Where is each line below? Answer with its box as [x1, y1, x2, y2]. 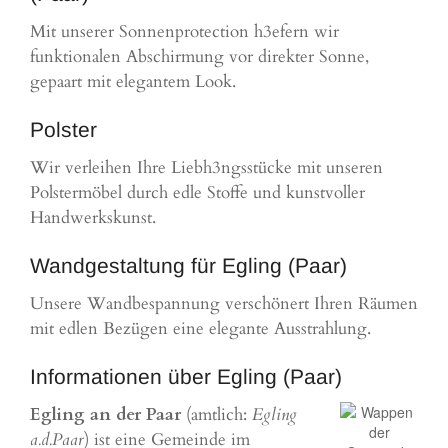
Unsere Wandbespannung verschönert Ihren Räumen [30, 292, 418, 316]
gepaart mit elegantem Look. [30, 70, 236, 94]
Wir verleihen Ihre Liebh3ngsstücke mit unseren [30, 156, 383, 180]
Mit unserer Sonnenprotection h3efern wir [30, 20, 339, 44]
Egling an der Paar [30, 403, 181, 427]
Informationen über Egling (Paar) [30, 365, 342, 389]
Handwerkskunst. [30, 206, 156, 230]
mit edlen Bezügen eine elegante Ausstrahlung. [30, 317, 371, 341]
